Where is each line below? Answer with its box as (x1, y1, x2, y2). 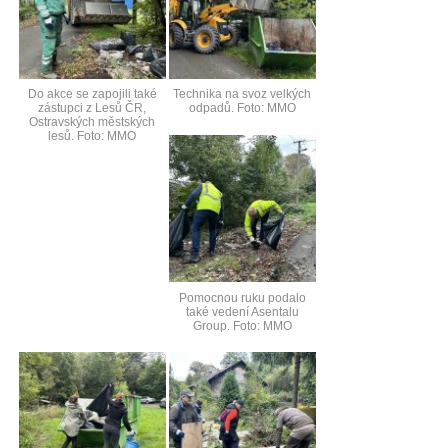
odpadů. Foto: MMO (188, 101, 296, 116)
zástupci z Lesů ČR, (38, 101, 146, 116)
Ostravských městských (29, 115, 155, 130)
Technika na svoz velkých (173, 87, 311, 102)
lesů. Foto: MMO (48, 129, 136, 144)
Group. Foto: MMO (192, 318, 292, 333)
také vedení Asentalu (185, 304, 299, 319)
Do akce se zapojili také (27, 87, 157, 102)
